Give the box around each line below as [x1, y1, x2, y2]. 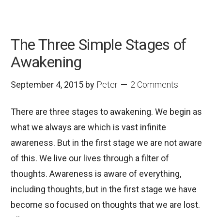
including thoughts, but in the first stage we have [11, 184, 197, 194]
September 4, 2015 [11, 79, 84, 90]
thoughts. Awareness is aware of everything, [11, 168, 182, 179]
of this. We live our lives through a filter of [11, 153, 170, 163]
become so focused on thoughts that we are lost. [11, 199, 201, 210]
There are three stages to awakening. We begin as [11, 106, 202, 117]
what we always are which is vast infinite [11, 122, 167, 132]
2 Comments [130, 79, 179, 90]
